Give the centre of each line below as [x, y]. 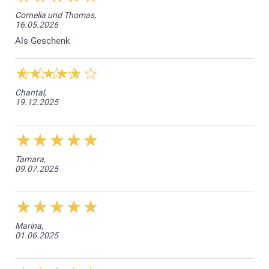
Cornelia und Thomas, [56, 15]
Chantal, [31, 92]
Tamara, [30, 159]
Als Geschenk [43, 41]
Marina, [29, 225]
